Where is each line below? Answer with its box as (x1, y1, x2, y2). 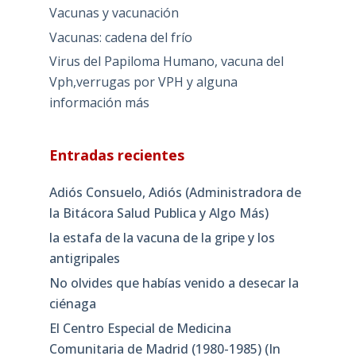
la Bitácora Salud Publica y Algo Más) (48, 204, 269, 222)
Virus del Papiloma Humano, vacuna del (48, 52, 284, 71)
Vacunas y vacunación (48, 3, 179, 21)
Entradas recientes (48, 145, 184, 165)
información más (48, 94, 149, 112)
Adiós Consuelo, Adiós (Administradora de (48, 184, 301, 202)
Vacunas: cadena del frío (48, 28, 192, 46)
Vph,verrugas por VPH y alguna (48, 73, 238, 91)
